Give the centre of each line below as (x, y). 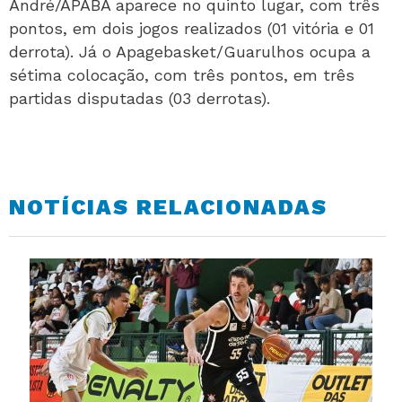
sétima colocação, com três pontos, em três (182, 75)
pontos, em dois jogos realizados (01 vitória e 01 (192, 28)
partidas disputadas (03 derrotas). (140, 98)
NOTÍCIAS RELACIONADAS (168, 207)
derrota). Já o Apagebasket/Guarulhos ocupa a (190, 52)
